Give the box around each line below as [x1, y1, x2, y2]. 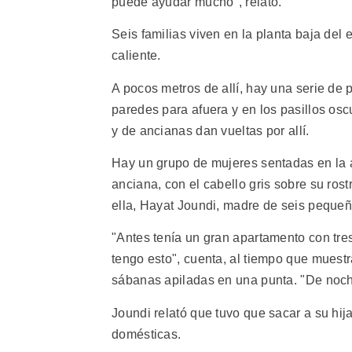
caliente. [112, 49, 161, 63]
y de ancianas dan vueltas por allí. [112, 123, 310, 137]
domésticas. [112, 327, 181, 341]
